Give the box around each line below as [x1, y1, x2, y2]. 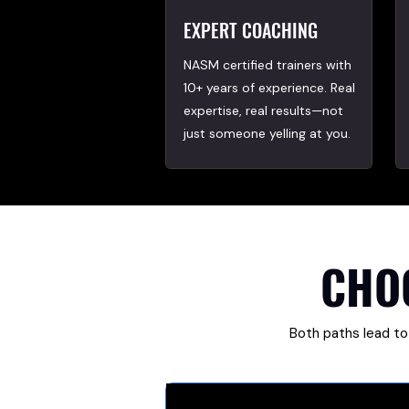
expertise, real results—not [184, 102, 343, 119]
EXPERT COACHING [184, 16, 318, 44]
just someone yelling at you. [184, 125, 351, 142]
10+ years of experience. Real [184, 79, 355, 96]
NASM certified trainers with [184, 57, 351, 73]
